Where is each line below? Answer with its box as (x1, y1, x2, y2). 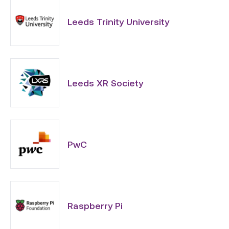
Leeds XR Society (67, 77, 143, 88)
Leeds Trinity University (67, 16, 169, 27)
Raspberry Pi (67, 200, 123, 211)
